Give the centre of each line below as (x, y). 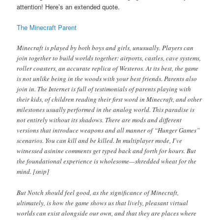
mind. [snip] (33, 172)
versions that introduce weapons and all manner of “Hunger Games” (109, 130)
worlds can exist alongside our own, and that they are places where (107, 213)
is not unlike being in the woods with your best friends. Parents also (107, 79)
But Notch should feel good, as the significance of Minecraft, (98, 192)
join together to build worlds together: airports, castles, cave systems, (109, 58)
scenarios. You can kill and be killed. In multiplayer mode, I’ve (100, 141)
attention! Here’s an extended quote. (69, 7)
